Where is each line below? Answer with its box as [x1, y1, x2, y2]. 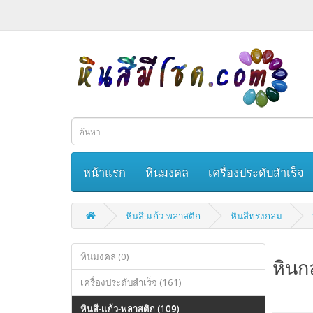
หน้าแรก [83, 163, 126, 180]
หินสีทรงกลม [231, 210, 282, 222]
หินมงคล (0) [80, 250, 129, 263]
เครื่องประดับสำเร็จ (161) [80, 276, 182, 289]
